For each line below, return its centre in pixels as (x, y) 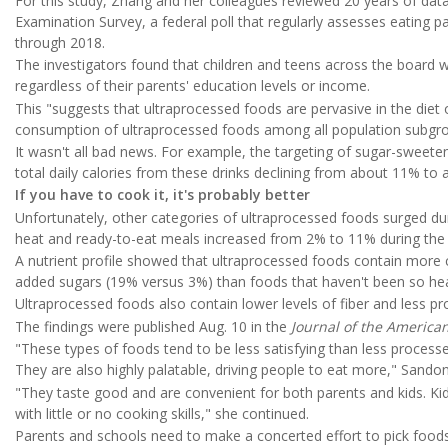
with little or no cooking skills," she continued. (162, 413)
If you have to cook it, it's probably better (162, 195)
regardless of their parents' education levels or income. (192, 86)
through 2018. (60, 42)
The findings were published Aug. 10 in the (153, 326)
